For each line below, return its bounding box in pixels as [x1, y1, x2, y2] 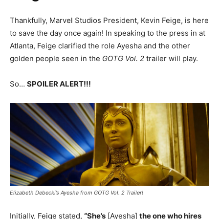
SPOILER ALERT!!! [27, 79, 92, 88]
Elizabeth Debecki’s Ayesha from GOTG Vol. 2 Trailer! [10, 189, 143, 197]
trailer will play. [144, 53, 198, 63]
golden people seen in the [10, 53, 102, 63]
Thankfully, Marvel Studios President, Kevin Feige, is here [10, 15, 209, 25]
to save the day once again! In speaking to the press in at [10, 28, 205, 38]
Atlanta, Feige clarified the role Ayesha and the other [10, 41, 190, 50]
